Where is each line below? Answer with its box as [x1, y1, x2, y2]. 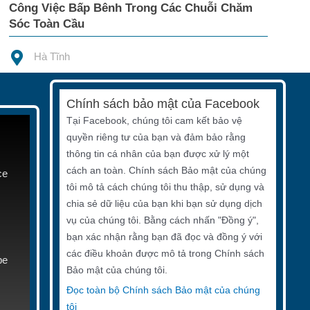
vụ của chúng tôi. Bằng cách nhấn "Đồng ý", [66, 215, 259, 226]
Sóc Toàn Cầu [8, 17, 84, 31]
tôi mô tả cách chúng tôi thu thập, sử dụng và [66, 181, 264, 193]
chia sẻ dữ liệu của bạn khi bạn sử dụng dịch [66, 198, 262, 210]
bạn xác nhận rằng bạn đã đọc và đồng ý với [66, 231, 262, 243]
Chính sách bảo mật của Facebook [66, 97, 259, 111]
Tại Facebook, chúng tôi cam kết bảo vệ [66, 115, 242, 127]
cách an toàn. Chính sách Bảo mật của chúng [66, 165, 266, 176]
